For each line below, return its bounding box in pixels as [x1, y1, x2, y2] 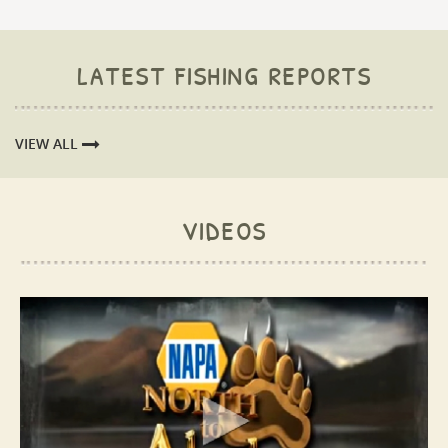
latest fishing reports [77, 47, 371, 98]
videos [181, 202, 267, 253]
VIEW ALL [15, 134, 82, 154]
